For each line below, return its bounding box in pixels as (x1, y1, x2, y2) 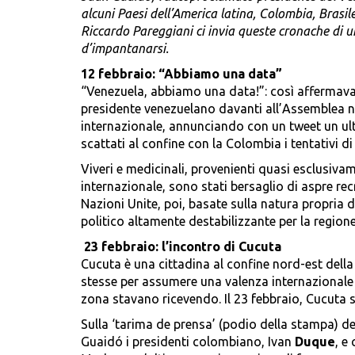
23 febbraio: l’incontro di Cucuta (84, 239, 281, 254)
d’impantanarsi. (81, 41, 169, 56)
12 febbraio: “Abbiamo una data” (81, 67, 282, 82)
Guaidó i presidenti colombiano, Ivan (81, 334, 295, 349)
